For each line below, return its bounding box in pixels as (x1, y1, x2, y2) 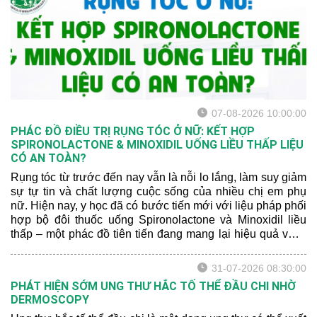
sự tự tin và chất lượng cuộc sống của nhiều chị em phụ (11, 185, 306, 197)
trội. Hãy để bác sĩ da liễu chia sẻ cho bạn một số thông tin (11, 242, 306, 254)
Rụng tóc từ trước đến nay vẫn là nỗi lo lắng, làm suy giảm (11, 171, 306, 183)
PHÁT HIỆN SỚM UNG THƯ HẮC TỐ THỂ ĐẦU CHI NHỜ (11, 279, 296, 293)
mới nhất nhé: (11, 256, 80, 268)
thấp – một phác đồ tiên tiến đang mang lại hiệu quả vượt (11, 228, 306, 240)
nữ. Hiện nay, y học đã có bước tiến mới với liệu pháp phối (11, 200, 306, 212)
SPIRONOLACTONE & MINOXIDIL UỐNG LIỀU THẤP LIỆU (11, 138, 304, 151)
